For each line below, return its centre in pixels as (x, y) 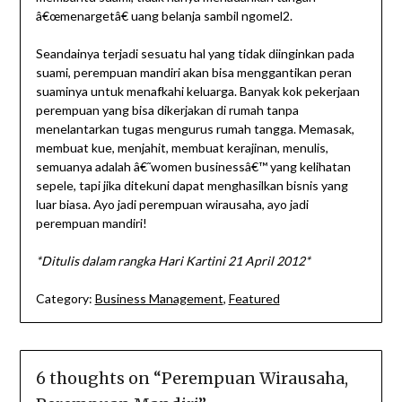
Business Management (159, 298)
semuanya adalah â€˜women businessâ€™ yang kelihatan (193, 166)
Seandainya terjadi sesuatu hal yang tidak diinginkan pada (195, 53)
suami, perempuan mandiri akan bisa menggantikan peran (193, 72)
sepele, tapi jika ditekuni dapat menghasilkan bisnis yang (192, 185)
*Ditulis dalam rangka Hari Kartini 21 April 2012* (173, 260)
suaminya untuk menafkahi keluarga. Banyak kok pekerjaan (197, 91)
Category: (64, 298)
